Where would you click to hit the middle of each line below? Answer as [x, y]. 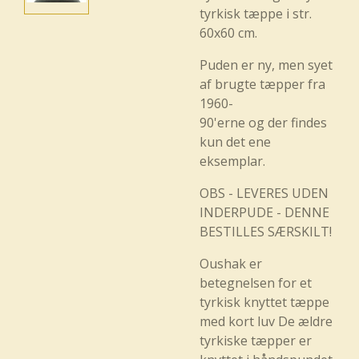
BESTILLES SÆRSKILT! [266, 232]
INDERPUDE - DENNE [264, 212]
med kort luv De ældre [266, 321]
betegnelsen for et [256, 283]
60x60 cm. [230, 33]
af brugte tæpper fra [262, 84]
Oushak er [231, 264]
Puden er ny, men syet [266, 65]
